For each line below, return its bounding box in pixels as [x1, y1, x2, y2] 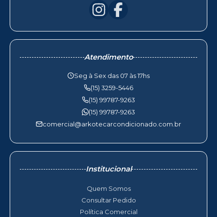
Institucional [85, 164, 132, 173]
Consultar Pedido [81, 196, 136, 204]
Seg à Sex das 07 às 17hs [74, 72, 150, 79]
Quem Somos [86, 185, 131, 192]
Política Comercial [79, 208, 138, 216]
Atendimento [84, 52, 133, 62]
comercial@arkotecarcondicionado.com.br [43, 120, 181, 128]
